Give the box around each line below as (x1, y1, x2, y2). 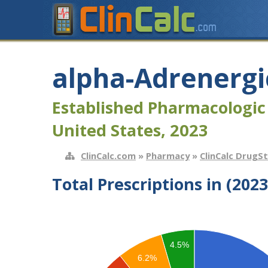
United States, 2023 (52, 118, 208, 141)
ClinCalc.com (81, 150, 136, 162)
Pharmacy (146, 150, 190, 162)
